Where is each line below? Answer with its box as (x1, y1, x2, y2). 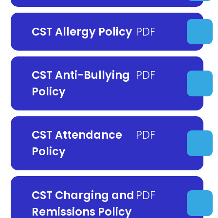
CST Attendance (31, 127, 122, 143)
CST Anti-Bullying (31, 67, 130, 83)
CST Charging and (31, 187, 134, 203)
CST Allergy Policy (31, 23, 132, 39)
